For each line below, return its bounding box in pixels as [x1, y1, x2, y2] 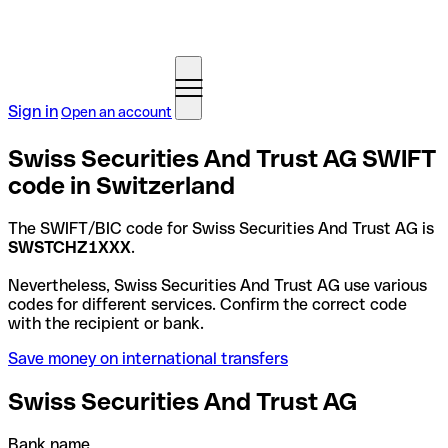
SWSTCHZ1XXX [8, 237, 131, 257]
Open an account [61, 104, 172, 120]
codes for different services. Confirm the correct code [8, 294, 407, 314]
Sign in [8, 102, 58, 121]
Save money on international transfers [8, 348, 288, 368]
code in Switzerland [8, 171, 235, 199]
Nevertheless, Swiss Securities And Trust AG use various [8, 275, 427, 295]
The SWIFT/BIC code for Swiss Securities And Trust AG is [8, 218, 434, 238]
